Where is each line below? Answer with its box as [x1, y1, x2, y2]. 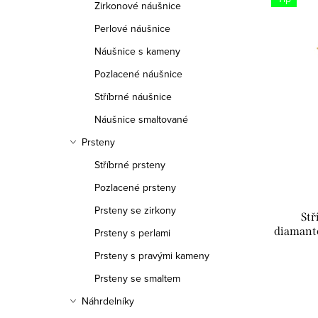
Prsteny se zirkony [94, 203, 176, 217]
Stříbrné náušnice [94, 89, 172, 104]
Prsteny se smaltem [94, 271, 180, 285]
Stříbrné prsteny [94, 158, 165, 172]
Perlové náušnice [94, 21, 170, 35]
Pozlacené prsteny [94, 180, 176, 194]
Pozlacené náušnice [94, 67, 182, 81]
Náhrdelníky [82, 294, 134, 308]
